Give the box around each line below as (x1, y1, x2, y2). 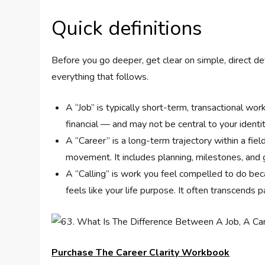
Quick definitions (51, 14, 202, 42)
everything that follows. (51, 70, 149, 83)
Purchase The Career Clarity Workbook (51, 245, 230, 259)
